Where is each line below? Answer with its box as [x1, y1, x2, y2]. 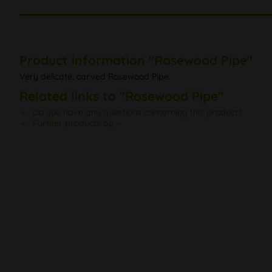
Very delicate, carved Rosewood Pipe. [19, 71, 171, 83]
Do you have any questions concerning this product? [30, 107, 242, 118]
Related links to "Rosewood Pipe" [19, 88, 223, 104]
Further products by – [30, 118, 120, 129]
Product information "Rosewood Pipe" [19, 52, 253, 69]
